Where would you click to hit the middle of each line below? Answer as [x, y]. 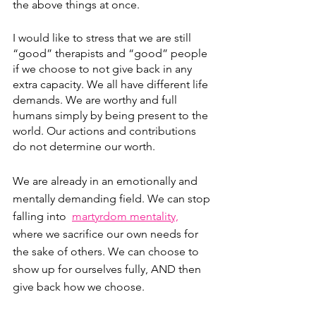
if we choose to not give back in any [104, 68]
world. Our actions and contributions [106, 130]
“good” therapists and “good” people [111, 53]
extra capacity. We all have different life [112, 84]
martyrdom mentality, [125, 216]
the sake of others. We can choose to [107, 251]
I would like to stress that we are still [103, 37]
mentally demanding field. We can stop [113, 198]
